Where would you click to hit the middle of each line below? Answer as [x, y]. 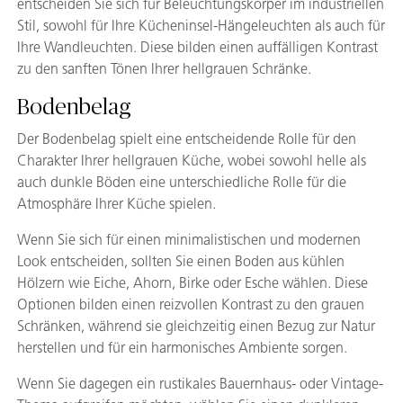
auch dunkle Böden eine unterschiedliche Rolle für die [182, 182]
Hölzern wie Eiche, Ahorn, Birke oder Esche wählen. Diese [193, 283]
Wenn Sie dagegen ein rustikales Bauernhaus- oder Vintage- [200, 384]
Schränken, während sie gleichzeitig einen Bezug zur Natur [196, 326]
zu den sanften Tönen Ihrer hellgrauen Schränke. [164, 69]
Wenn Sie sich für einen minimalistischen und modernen [189, 240]
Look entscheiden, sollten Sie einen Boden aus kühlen [181, 261]
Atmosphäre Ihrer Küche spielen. [116, 204]
